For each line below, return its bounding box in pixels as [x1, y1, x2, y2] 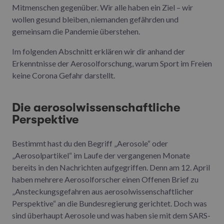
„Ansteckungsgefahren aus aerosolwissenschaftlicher [12, 186, 193, 196]
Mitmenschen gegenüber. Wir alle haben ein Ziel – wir [12, 2, 193, 12]
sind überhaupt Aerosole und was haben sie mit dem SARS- [12, 210, 210, 220]
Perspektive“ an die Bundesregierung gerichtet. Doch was [12, 198, 207, 208]
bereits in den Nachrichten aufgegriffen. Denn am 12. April [12, 162, 210, 172]
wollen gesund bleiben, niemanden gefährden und [12, 14, 178, 24]
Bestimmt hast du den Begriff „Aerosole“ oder [12, 138, 168, 148]
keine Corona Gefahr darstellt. [12, 70, 115, 80]
